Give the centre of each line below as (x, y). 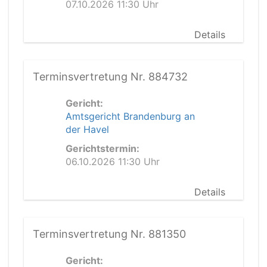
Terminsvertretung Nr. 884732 (110, 77)
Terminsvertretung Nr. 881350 (109, 234)
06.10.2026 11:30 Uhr (113, 162)
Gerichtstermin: (103, 148)
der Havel (87, 129)
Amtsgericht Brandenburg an (130, 116)
